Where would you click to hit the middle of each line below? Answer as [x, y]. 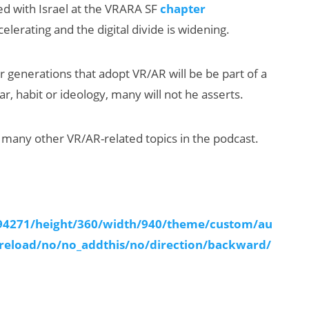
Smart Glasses [149, 175]
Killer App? [136, 195]
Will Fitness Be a [154, 154]
